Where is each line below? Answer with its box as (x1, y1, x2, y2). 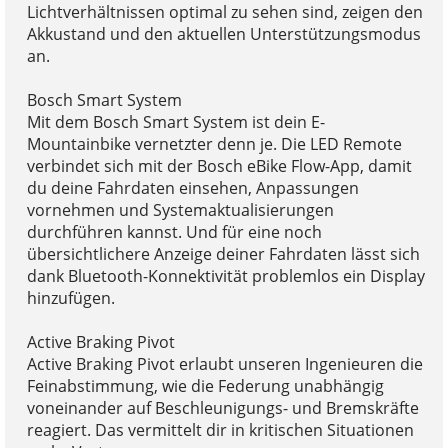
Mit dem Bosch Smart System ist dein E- (26, 110, 325, 133)
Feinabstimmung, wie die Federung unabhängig (26, 374, 384, 397)
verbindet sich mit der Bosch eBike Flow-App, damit (26, 154, 412, 177)
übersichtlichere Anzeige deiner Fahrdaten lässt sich (26, 242, 420, 265)
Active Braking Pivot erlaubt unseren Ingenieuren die (26, 352, 423, 375)
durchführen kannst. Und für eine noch (26, 220, 322, 243)
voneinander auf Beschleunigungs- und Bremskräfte (26, 396, 419, 419)
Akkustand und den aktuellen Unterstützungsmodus (26, 22, 421, 45)
